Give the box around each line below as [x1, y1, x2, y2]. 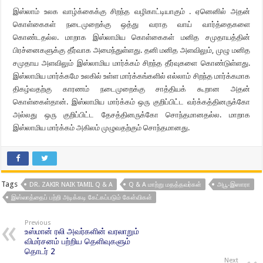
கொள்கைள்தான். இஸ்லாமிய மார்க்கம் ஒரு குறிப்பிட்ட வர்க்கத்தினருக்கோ [13, 97, 250, 106]
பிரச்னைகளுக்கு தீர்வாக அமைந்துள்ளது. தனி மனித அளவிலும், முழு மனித [13, 46, 250, 55]
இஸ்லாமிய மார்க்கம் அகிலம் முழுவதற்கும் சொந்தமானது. [13, 123, 190, 132]
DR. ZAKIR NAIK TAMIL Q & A [29, 181, 113, 188]
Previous [25, 219, 52, 227]
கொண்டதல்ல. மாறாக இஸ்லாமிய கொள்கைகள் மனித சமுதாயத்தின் [13, 33, 250, 42]
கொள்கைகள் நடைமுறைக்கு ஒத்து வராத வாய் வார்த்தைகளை [13, 20, 250, 29]
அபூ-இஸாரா [217, 181, 251, 188]
